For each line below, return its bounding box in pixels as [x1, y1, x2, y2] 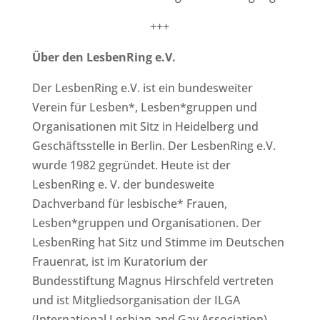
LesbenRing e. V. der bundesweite [31, 176, 214, 192]
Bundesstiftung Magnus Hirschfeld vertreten [31, 272, 274, 289]
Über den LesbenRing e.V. [31, 49, 176, 65]
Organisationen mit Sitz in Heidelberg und [31, 118, 259, 134]
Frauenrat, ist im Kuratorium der [31, 253, 208, 269]
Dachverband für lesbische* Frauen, [31, 195, 227, 211]
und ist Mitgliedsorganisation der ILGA [31, 291, 240, 308]
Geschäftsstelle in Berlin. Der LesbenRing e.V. [31, 137, 276, 154]
